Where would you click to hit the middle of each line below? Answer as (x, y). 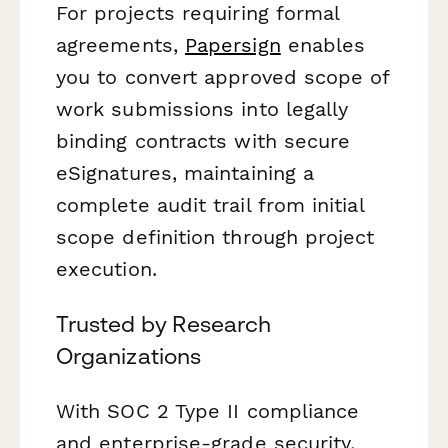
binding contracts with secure (203, 140)
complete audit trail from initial (210, 204)
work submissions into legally (202, 108)
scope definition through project (215, 236)
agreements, (120, 44)
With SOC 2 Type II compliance (208, 411)
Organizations (129, 355)
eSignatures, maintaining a (185, 172)
